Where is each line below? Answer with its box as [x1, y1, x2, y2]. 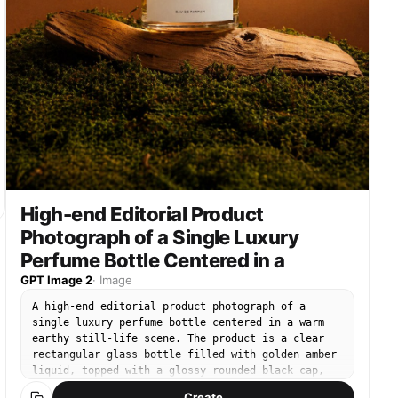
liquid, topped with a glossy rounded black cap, [32, 364, 324, 377]
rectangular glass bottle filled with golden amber [32, 348, 337, 361]
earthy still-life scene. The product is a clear [32, 332, 324, 345]
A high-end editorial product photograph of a [32, 300, 306, 313]
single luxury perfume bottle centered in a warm [32, 316, 324, 329]
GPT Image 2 [20, 273, 92, 287]
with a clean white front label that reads [32, 380, 287, 393]
